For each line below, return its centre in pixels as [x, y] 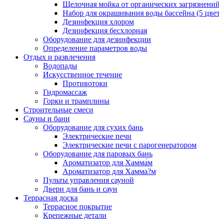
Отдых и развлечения [59, 57]
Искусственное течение [83, 75]
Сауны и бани [47, 119]
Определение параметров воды [95, 48]
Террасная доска [51, 198]
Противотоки [85, 83]
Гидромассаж [65, 92]
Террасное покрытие [77, 207]
